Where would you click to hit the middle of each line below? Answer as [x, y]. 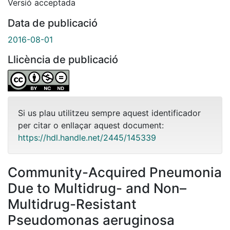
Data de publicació [53, 23]
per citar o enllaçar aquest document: [91, 125]
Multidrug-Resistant [72, 204]
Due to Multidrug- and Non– [97, 188]
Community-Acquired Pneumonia [115, 172]
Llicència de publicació [63, 59]
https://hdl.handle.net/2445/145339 [87, 137]
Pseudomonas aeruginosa [91, 220]
